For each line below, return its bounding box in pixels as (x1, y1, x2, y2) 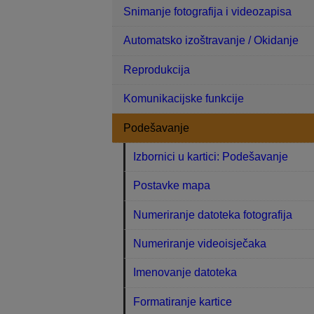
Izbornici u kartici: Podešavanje (133, 150, 289, 163)
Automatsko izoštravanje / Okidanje (123, 34, 299, 47)
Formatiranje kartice (133, 295, 233, 308)
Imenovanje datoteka (133, 266, 238, 279)
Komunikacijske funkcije (123, 93, 244, 105)
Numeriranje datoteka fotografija (133, 208, 293, 221)
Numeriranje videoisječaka (133, 238, 267, 250)
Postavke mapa (133, 179, 211, 192)
